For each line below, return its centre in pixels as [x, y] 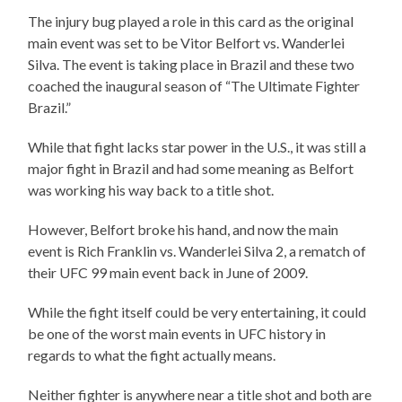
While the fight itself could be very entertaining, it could [197, 312]
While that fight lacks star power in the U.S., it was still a [197, 147]
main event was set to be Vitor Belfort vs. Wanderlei [187, 43]
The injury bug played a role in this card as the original [191, 22]
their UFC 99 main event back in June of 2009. [168, 273]
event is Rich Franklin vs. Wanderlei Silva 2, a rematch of [197, 251]
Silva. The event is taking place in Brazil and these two [192, 65]
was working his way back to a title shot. [151, 190]
